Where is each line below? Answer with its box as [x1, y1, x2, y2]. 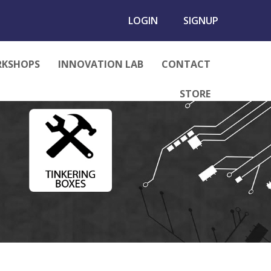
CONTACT [162, 57, 211, 71]
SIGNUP [183, 14, 218, 27]
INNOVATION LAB [58, 57, 143, 71]
